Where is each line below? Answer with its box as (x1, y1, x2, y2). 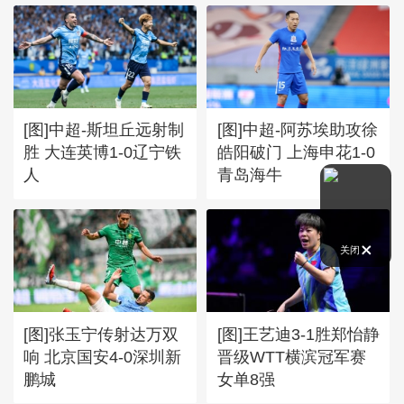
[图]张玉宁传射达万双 (23, 324, 179, 344)
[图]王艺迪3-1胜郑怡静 (216, 324, 380, 344)
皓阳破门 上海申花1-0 (216, 142, 375, 162)
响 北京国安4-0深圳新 (23, 346, 182, 366)
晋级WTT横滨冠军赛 (216, 346, 366, 366)
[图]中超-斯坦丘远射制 (23, 120, 185, 140)
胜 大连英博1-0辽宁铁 (23, 142, 182, 162)
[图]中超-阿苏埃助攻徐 (216, 120, 378, 140)
